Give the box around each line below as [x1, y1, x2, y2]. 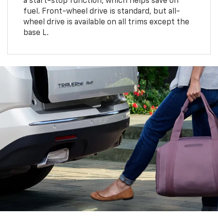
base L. [23, 29, 49, 37]
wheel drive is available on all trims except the [23, 18, 189, 26]
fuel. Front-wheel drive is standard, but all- [23, 7, 180, 16]
